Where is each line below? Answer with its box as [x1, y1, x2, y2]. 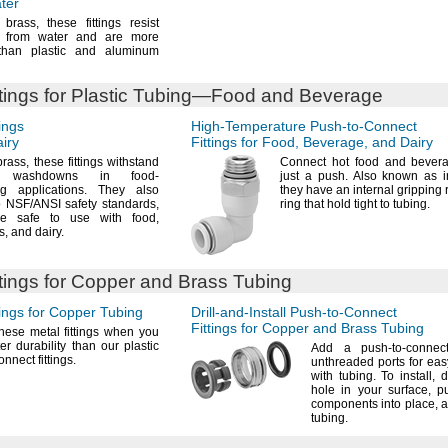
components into [311, 397, 405, 411]
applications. [18, 183, 87, 197]
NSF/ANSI [5, 197, 61, 211]
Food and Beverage [211, 85, 383, 106]
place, [404, 397, 438, 411]
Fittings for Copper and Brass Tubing [191, 320, 424, 336]
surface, [388, 383, 431, 397]
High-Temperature [191, 118, 306, 134]
